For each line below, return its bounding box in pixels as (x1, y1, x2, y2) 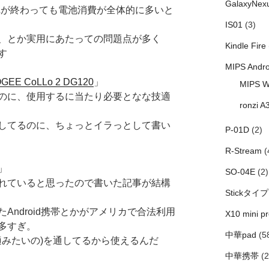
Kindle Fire (225, 41, 266, 51)
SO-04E (225, 167, 255, 177)
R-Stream (225, 146, 262, 156)
